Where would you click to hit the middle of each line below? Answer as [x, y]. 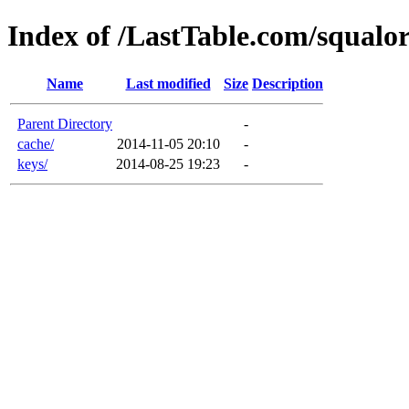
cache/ [36, 143]
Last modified [168, 83]
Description [288, 83]
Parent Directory [65, 123]
